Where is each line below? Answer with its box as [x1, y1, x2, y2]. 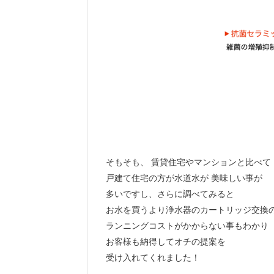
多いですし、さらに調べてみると [106, 189, 234, 199]
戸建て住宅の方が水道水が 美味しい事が [106, 173, 262, 183]
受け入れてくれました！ [106, 253, 200, 262]
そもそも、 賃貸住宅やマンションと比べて [106, 157, 271, 167]
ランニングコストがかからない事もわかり [106, 221, 268, 231]
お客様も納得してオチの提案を [106, 237, 226, 246]
